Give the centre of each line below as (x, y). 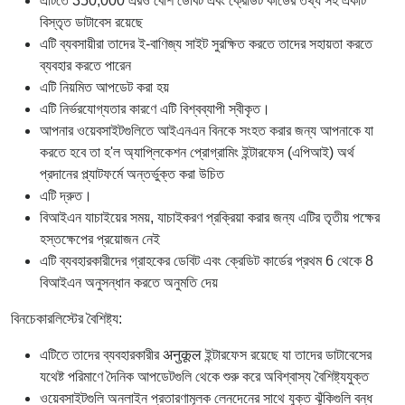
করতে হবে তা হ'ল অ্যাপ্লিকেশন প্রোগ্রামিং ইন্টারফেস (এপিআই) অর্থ (197, 152)
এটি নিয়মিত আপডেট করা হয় (104, 87)
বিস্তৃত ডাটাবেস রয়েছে (91, 22)
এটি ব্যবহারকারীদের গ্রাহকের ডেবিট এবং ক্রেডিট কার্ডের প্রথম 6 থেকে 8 (207, 260)
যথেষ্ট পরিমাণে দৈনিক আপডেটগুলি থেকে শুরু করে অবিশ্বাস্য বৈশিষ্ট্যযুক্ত (204, 376)
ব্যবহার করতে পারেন (85, 65)
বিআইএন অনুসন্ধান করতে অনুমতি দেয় (129, 282)
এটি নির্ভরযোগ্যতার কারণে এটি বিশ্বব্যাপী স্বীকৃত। (155, 108)
